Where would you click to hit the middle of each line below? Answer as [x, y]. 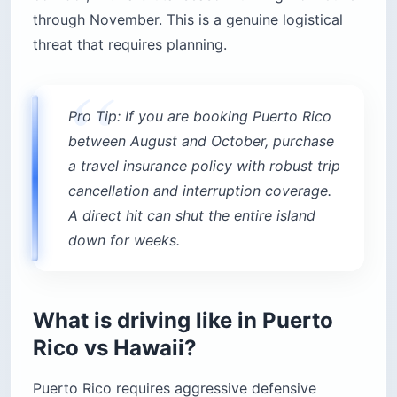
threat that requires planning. [130, 45]
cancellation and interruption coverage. [200, 191]
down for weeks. [124, 241]
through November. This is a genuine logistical [188, 20]
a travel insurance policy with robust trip [204, 166]
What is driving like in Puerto [183, 321]
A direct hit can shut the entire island [192, 216]
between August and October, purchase [201, 141]
